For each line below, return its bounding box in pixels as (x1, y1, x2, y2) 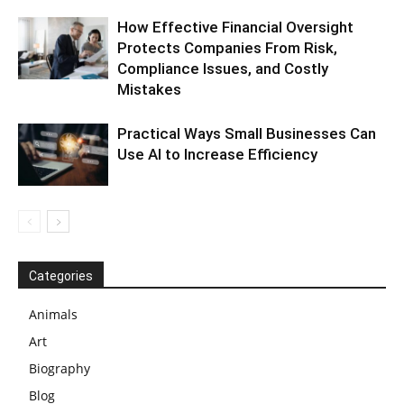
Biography (29, 359, 90, 377)
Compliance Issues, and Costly (117, 59, 328, 78)
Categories (29, 268, 93, 283)
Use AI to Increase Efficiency (117, 144, 317, 163)
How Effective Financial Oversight (117, 17, 353, 36)
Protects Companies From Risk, (117, 38, 337, 57)
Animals (29, 305, 78, 323)
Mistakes (117, 79, 181, 98)
